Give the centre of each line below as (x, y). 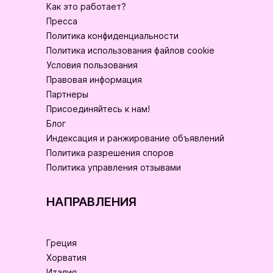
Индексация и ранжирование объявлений (135, 138)
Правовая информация (94, 80)
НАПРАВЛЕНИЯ (91, 203)
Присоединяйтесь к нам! (98, 109)
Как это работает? (86, 7)
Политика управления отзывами (114, 168)
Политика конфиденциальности (112, 36)
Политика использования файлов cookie (130, 51)
